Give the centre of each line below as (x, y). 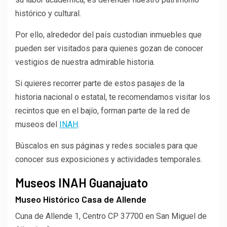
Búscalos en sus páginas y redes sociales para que (106, 145)
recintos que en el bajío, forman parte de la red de (103, 110)
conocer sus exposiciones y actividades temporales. (109, 159)
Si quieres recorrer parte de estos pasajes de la (100, 83)
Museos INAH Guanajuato (82, 182)
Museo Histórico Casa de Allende (81, 199)
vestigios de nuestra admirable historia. (85, 62)
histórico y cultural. (48, 13)
